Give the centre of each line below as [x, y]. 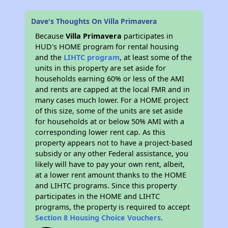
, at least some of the [156, 57]
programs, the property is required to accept [113, 207]
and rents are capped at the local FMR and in [113, 89]
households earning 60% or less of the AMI [110, 78]
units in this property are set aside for [101, 68]
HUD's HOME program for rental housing [107, 46]
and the [50, 57]
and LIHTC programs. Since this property [106, 185]
